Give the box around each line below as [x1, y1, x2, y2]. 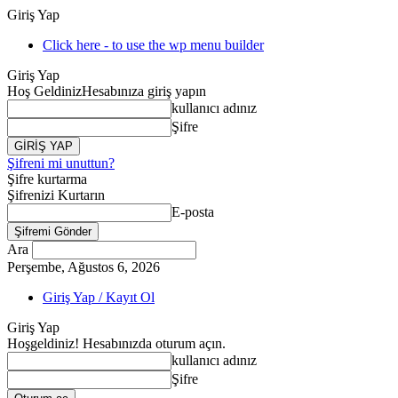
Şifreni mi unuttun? [7, 155, 115, 171]
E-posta [171, 204, 214, 219]
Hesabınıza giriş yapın [82, 84, 206, 99]
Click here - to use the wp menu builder [43, 37, 264, 52]
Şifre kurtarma [7, 171, 87, 187]
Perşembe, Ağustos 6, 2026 [7, 259, 160, 275]
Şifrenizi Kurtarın [7, 187, 105, 203]
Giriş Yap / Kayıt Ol [43, 290, 155, 305]
